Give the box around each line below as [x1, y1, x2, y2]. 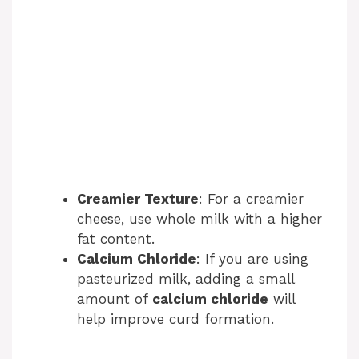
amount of [77, 290, 152, 307]
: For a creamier [199, 190, 304, 207]
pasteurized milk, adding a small [77, 270, 294, 287]
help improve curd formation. [77, 310, 274, 327]
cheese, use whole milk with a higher [77, 210, 322, 227]
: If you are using [196, 250, 309, 267]
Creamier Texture [77, 190, 199, 207]
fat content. [77, 230, 155, 247]
